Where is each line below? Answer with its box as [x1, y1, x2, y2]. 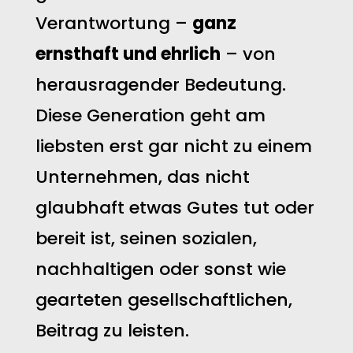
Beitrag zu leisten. [35, 318, 189, 343]
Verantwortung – [35, 11, 192, 35]
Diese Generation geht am [35, 103, 266, 128]
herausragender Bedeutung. [35, 72, 286, 97]
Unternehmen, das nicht [35, 165, 250, 189]
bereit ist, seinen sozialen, [35, 226, 257, 251]
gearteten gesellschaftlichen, [35, 288, 292, 312]
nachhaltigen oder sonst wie [35, 257, 286, 281]
